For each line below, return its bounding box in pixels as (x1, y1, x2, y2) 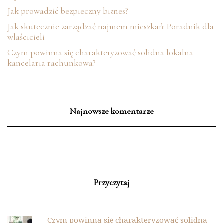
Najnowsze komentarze (69, 105, 154, 116)
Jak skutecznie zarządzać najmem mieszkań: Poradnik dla (7, 20, 214, 32)
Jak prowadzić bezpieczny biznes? (7, 5, 128, 16)
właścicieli (7, 31, 45, 42)
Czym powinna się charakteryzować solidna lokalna (7, 46, 193, 58)
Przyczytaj (93, 176, 130, 188)
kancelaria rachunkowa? (7, 57, 96, 68)
